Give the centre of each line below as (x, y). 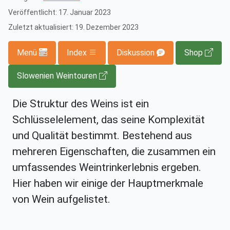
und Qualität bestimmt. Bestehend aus (102, 135)
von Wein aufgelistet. (61, 199)
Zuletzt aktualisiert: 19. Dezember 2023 (73, 27)
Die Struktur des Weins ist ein (81, 103)
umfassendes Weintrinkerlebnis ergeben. (107, 167)
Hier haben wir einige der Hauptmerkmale (108, 183)
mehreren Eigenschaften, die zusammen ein (114, 151)
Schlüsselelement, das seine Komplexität (109, 119)
